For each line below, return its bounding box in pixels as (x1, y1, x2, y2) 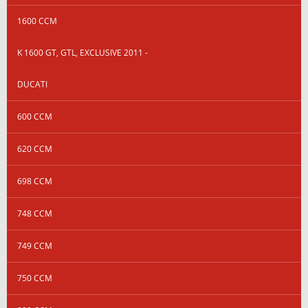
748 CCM (17, 207, 52, 219)
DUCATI (17, 78, 47, 90)
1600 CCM (17, 14, 57, 27)
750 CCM (17, 272, 52, 284)
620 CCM (17, 142, 52, 155)
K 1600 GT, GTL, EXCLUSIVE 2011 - (17, 46, 148, 58)
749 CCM (17, 239, 52, 252)
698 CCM (17, 175, 52, 187)
